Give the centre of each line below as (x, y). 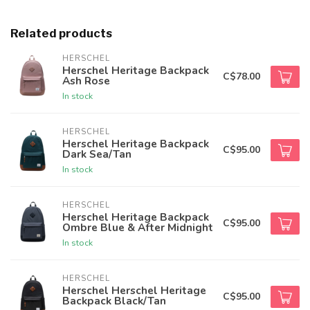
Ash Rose (86, 81)
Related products (61, 33)
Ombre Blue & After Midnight (138, 227)
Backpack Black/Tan (114, 301)
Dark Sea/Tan (97, 154)
